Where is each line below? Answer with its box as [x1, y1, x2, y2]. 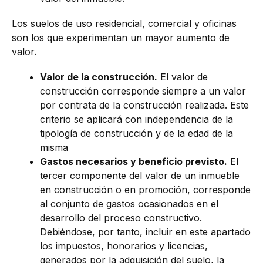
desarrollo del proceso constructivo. [40, 212, 202, 224]
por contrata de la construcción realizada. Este [40, 99, 249, 112]
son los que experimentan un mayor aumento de [12, 32, 230, 44]
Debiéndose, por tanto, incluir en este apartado [40, 226, 251, 238]
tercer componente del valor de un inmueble [40, 170, 240, 182]
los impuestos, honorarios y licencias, [40, 240, 208, 252]
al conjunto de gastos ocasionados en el [40, 198, 218, 210]
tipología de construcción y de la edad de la [40, 127, 233, 140]
